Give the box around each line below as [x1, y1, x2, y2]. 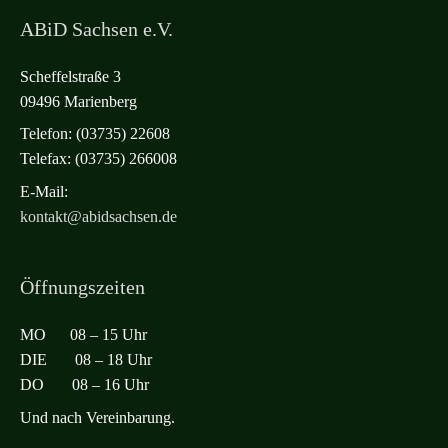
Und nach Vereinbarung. [20, 409, 175, 427]
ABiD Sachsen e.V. [20, 17, 173, 40]
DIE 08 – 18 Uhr [20, 351, 152, 369]
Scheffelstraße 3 [20, 67, 121, 85]
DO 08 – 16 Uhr [20, 376, 149, 394]
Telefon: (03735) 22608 [20, 125, 170, 143]
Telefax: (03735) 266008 [20, 150, 177, 168]
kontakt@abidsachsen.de [20, 208, 177, 225]
